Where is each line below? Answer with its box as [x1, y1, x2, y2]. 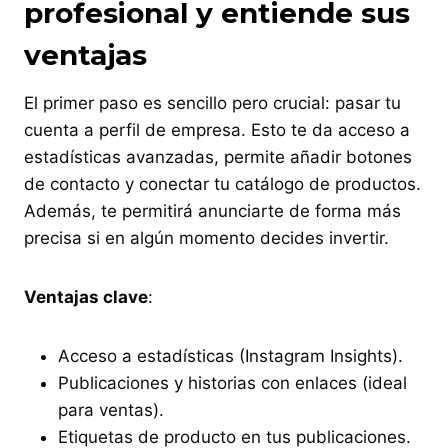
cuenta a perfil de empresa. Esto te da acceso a [24, 119, 410, 140]
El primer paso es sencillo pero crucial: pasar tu [24, 92, 401, 113]
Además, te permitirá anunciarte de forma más [24, 200, 401, 221]
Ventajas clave [24, 286, 148, 307]
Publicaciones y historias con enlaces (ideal [58, 372, 407, 393]
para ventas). [58, 399, 164, 420]
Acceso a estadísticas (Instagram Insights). [58, 345, 403, 366]
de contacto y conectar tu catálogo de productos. [24, 173, 421, 194]
